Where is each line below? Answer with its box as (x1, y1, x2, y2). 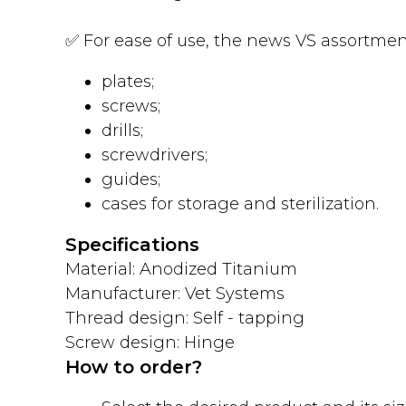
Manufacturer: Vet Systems (65, 284, 285, 304)
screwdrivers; (101, 145, 208, 165)
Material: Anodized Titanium (65, 259, 297, 279)
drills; (101, 121, 143, 140)
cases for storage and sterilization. (101, 194, 379, 214)
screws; (101, 96, 160, 116)
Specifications (65, 234, 199, 256)
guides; (101, 169, 160, 189)
